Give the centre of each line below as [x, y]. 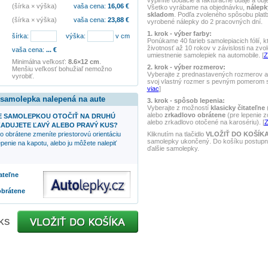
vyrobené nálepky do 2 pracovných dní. [205, 22]
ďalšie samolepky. [173, 148]
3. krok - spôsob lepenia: [186, 100]
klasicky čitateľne [237, 108]
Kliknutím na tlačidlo [176, 134]
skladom [160, 14]
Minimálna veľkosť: [40, 62]
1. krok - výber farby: [179, 33]
